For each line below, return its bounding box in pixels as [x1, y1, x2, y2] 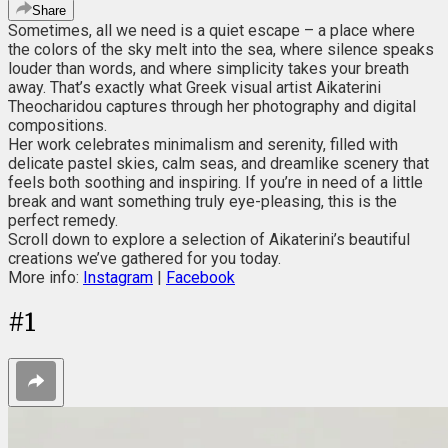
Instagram [83, 267, 153, 287]
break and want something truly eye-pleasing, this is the [8, 191, 397, 211]
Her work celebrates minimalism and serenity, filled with [8, 134, 398, 154]
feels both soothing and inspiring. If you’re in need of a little [8, 172, 423, 192]
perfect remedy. [8, 210, 118, 230]
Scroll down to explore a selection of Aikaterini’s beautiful [8, 229, 410, 249]
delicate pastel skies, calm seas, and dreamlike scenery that [8, 153, 429, 173]
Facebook [166, 267, 235, 287]
